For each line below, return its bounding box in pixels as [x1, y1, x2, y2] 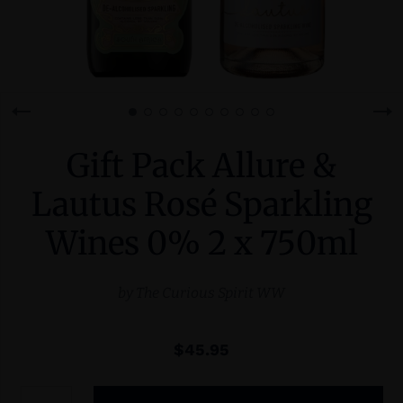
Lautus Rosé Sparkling [31, 184, 372, 226]
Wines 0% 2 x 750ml [45, 223, 358, 264]
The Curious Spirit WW [136, 284, 286, 302]
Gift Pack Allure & [67, 146, 337, 187]
